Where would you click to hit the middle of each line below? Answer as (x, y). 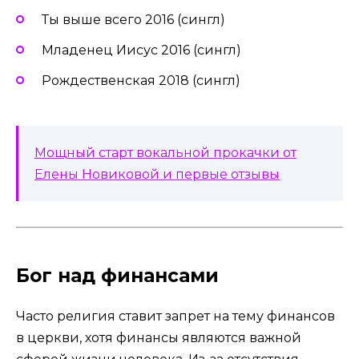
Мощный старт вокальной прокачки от (165, 153)
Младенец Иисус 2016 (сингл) (141, 50)
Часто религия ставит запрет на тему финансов (175, 317)
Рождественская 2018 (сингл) (141, 81)
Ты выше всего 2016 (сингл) (133, 19)
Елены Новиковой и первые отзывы (157, 175)
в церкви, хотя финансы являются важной (159, 338)
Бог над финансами (117, 276)
